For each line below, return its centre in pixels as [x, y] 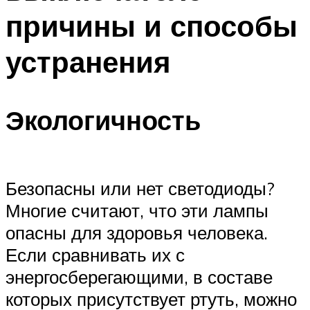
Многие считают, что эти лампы [137, 210]
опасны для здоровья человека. [137, 232]
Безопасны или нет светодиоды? [140, 188]
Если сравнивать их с [95, 254]
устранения [88, 61]
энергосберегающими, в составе [139, 276]
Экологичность [103, 120]
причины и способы [152, 25]
